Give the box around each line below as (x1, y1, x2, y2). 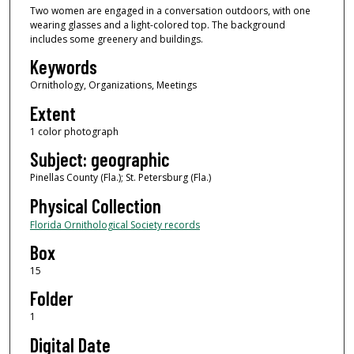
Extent (29, 101, 76, 125)
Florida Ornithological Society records (29, 217, 200, 232)
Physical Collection (29, 194, 161, 217)
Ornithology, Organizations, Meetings (29, 78, 197, 92)
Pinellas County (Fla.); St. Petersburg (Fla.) (29, 171, 211, 185)
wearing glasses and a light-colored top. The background (29, 17, 285, 32)
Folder (29, 287, 73, 311)
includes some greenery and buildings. (29, 32, 203, 46)
